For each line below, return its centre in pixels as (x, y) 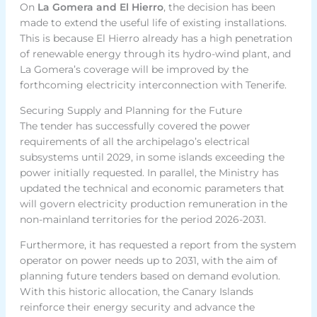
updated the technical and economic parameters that (152, 188)
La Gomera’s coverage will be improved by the (134, 69)
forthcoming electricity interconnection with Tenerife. (153, 85)
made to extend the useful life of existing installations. (153, 22)
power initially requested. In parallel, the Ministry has (149, 172)
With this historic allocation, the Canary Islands (136, 291)
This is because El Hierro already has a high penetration (156, 38)
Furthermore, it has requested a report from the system (158, 244)
